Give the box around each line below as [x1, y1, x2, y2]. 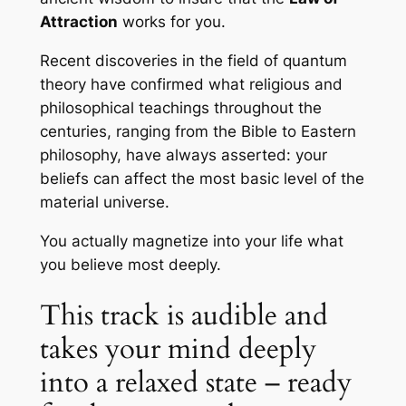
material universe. [39, 192, 169, 211]
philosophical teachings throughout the [39, 98, 322, 117]
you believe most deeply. [39, 255, 221, 274]
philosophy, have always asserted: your [39, 145, 327, 164]
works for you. [117, 13, 226, 32]
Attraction [39, 13, 118, 32]
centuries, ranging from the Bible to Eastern [39, 121, 356, 140]
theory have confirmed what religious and [39, 74, 343, 93]
